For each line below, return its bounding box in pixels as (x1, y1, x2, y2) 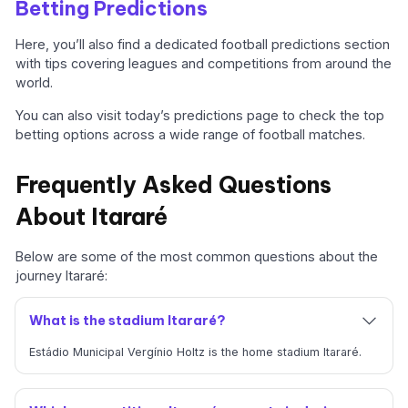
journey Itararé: (15, 267, 108, 283)
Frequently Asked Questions (15, 170, 332, 200)
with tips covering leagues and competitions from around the (15, 56, 393, 72)
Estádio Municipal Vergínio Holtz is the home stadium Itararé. (28, 344, 362, 359)
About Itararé (15, 202, 168, 232)
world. (15, 75, 54, 91)
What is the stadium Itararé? (28, 311, 226, 329)
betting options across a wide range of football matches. (15, 126, 366, 142)
